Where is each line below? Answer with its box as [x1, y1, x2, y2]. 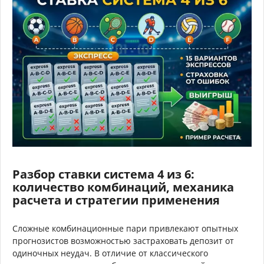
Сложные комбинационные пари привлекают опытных [12, 222, 238, 234]
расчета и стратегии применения [12, 192, 220, 208]
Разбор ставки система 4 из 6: [12, 166, 194, 182]
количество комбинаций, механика [12, 179, 234, 195]
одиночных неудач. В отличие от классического [12, 247, 208, 259]
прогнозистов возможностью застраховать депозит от [12, 235, 234, 246]
